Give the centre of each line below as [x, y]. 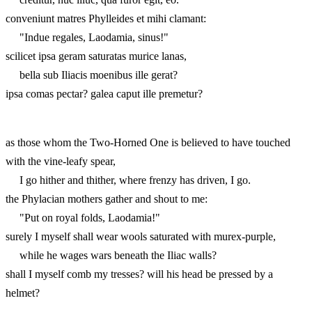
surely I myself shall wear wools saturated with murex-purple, [141, 236]
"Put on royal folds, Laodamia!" [83, 217]
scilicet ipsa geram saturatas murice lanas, [96, 56]
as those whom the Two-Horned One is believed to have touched [148, 142]
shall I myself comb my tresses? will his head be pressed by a [139, 274]
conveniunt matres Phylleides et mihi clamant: [106, 18]
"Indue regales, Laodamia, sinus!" [87, 37]
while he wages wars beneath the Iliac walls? [111, 255]
